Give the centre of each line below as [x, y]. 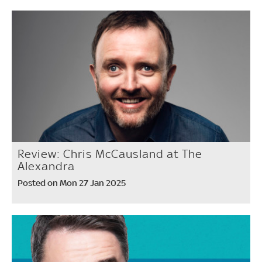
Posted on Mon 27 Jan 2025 [72, 182]
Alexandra [46, 166]
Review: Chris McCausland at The [110, 154]
